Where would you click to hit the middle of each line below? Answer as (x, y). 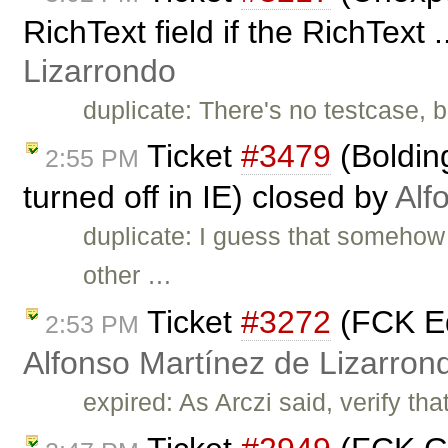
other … (128, 275)
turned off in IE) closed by (209, 197)
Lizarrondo (99, 70)
